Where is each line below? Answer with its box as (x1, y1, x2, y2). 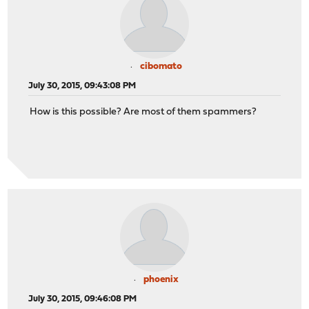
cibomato (139, 61, 182, 72)
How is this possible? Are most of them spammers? (30, 107, 257, 118)
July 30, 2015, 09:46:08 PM (28, 294, 137, 303)
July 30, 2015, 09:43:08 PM (28, 81, 137, 90)
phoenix (143, 274, 179, 285)
